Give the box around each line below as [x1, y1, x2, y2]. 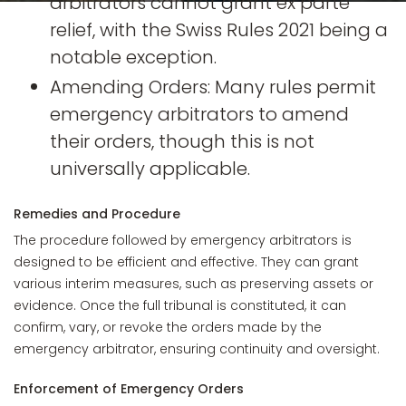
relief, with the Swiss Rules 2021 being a [50, 17, 388, 43]
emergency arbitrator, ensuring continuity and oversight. [14, 340, 380, 358]
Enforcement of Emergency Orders [14, 380, 244, 398]
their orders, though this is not [50, 129, 314, 154]
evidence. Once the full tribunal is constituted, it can [14, 296, 346, 314]
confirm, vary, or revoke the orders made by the [14, 318, 322, 336]
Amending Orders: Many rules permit [50, 74, 376, 100]
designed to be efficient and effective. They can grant [14, 253, 359, 271]
